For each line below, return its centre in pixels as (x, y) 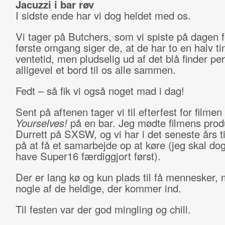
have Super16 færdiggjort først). (88, 156)
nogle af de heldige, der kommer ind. (98, 188)
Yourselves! (41, 123)
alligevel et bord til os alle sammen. (95, 70)
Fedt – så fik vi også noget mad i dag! (100, 91)
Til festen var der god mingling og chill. (103, 209)
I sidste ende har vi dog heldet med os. (103, 15)
